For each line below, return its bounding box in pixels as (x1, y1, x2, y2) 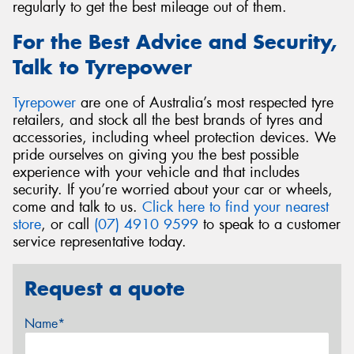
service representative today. (13, 232, 186, 251)
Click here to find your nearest (142, 197, 329, 217)
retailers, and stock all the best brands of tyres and (13, 110, 322, 130)
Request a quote (24, 276, 185, 302)
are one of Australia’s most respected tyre (76, 92, 333, 112)
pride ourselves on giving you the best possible (13, 145, 299, 164)
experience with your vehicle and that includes (13, 162, 299, 182)
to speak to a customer (198, 214, 341, 234)
